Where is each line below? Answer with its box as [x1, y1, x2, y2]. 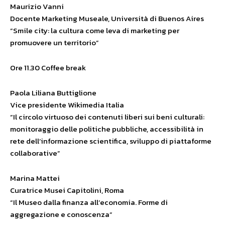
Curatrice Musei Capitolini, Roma [10, 184, 124, 196]
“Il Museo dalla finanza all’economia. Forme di [10, 196, 168, 208]
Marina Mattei [10, 172, 60, 184]
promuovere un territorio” [10, 37, 99, 49]
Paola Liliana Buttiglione [10, 87, 96, 99]
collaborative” [10, 147, 60, 159]
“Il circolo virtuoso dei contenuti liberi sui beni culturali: [10, 111, 204, 123]
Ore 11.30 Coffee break [10, 62, 86, 74]
